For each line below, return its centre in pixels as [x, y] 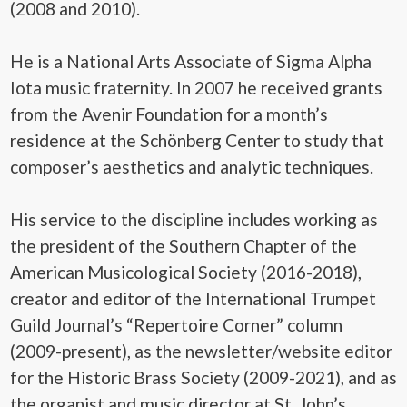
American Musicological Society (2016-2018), [186, 273]
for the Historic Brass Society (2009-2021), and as [203, 378]
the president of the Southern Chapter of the [184, 246]
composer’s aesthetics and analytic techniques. [192, 167]
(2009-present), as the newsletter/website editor [201, 352]
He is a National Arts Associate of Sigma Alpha [191, 62]
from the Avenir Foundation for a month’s [169, 114]
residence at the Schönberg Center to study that [197, 141]
